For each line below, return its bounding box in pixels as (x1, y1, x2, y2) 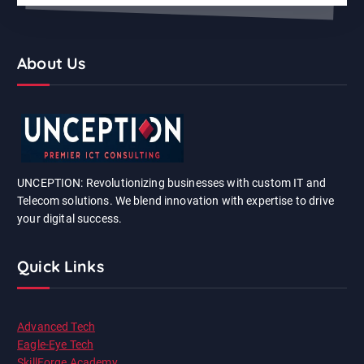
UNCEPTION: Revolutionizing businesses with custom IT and (17, 176, 326, 190)
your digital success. (17, 212, 123, 226)
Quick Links (17, 257, 104, 277)
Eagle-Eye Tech (17, 337, 94, 351)
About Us (17, 53, 86, 73)
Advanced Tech (17, 319, 95, 333)
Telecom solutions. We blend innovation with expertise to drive (17, 194, 334, 208)
